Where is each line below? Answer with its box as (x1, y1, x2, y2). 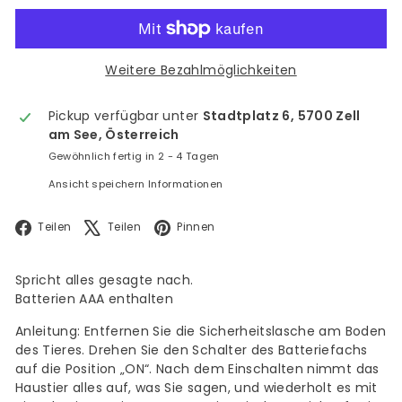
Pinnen (177, 220, 215, 235)
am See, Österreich (48, 125, 179, 144)
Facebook (83, 216, 148, 235)
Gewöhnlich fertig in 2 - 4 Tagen (48, 148, 220, 163)
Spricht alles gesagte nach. (15, 271, 194, 289)
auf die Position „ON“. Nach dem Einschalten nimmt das (15, 360, 380, 378)
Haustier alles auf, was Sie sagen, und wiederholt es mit (15, 379, 378, 397)
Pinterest (227, 216, 286, 235)
